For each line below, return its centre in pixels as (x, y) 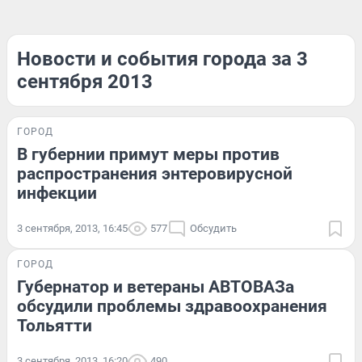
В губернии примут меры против (148, 154)
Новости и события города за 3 (162, 59)
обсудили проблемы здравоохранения (172, 306)
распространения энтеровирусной (155, 174)
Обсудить (213, 228)
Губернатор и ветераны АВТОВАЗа (156, 287)
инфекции (57, 193)
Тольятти (55, 326)
